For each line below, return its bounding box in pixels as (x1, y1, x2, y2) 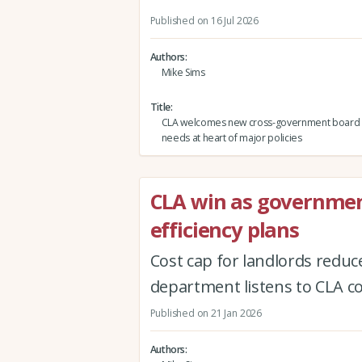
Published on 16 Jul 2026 (149, 13, 259, 27)
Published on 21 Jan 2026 (149, 305, 262, 320)
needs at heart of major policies (161, 130, 302, 145)
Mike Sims (161, 65, 205, 79)
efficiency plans (149, 216, 299, 244)
